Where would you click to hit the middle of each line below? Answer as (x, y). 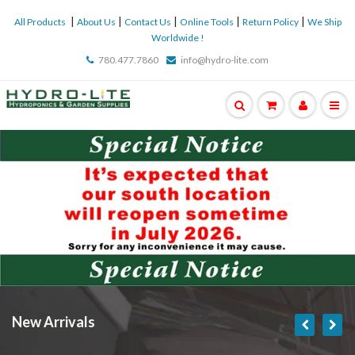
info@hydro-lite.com (225, 60)
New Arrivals (53, 321)
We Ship (324, 22)
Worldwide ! (177, 38)
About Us (96, 22)
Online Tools (206, 22)
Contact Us (147, 22)
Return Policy (270, 22)
